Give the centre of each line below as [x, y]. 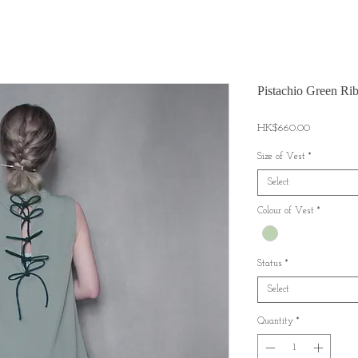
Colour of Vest [286, 211]
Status [270, 264]
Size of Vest [281, 157]
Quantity [275, 322]
